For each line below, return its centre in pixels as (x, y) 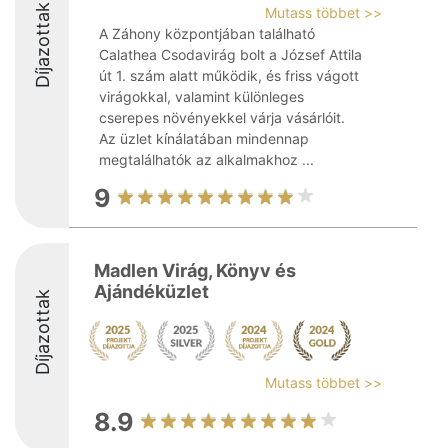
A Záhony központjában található (207, 33)
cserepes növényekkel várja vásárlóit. (222, 117)
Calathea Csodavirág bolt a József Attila (230, 54)
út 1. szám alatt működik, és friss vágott (229, 75)
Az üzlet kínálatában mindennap (204, 138)
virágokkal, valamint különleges (201, 96)
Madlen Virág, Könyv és (195, 270)
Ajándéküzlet (151, 291)
